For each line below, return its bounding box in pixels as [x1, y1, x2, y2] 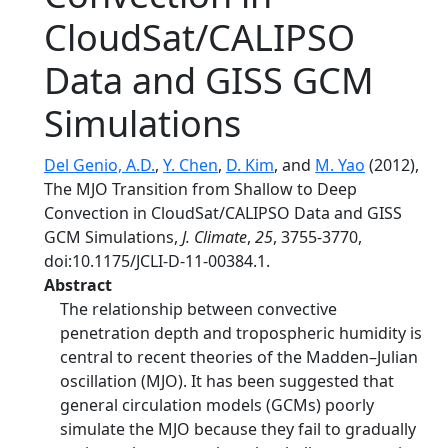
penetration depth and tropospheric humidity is [60, 322, 422, 344]
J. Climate [182, 226, 247, 248]
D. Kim [226, 154, 274, 176]
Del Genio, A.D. [44, 154, 155, 176]
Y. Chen [163, 154, 218, 176]
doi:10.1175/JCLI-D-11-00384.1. [44, 250, 270, 272]
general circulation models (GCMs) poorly [60, 394, 374, 416]
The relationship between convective [60, 298, 337, 320]
